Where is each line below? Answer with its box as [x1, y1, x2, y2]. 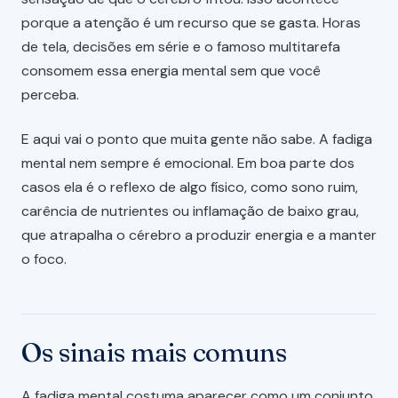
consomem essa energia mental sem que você [21, 61, 321, 81]
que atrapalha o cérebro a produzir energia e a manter [21, 226, 377, 245]
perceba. [21, 85, 79, 105]
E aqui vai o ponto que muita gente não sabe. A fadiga [21, 130, 372, 149]
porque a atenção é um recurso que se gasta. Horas [21, 13, 361, 33]
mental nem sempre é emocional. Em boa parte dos [21, 154, 354, 173]
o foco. [21, 250, 67, 269]
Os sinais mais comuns [21, 335, 287, 369]
